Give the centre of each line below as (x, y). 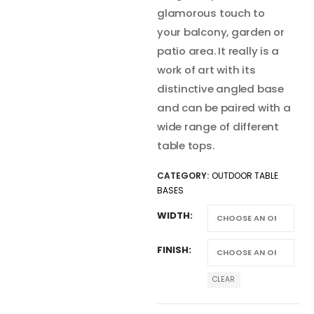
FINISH (173, 250)
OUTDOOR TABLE (245, 175)
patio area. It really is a (218, 51)
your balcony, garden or (221, 32)
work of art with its (206, 70)
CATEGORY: (184, 175)
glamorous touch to (211, 13)
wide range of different (218, 127)
